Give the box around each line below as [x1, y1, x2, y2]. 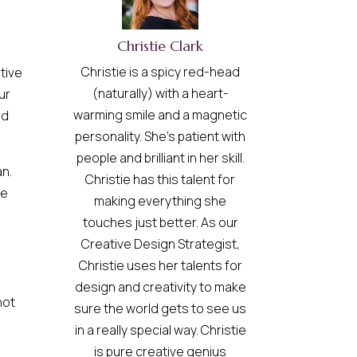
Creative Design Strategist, [80, 235, 240, 253]
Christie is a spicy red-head [80, 63, 240, 81]
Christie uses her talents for [78, 257, 242, 275]
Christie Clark [117, 37, 204, 56]
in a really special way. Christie [74, 321, 246, 339]
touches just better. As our [82, 214, 238, 232]
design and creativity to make [74, 278, 246, 296]
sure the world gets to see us [74, 300, 247, 318]
